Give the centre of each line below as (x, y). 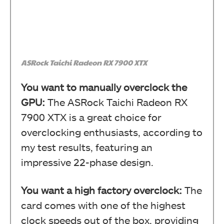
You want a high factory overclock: (101, 190)
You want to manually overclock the (104, 87)
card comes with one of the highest (103, 205)
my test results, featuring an (87, 147)
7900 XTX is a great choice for (91, 117)
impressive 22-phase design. (87, 162)
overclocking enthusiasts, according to (112, 132)
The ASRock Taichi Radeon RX (116, 102)
